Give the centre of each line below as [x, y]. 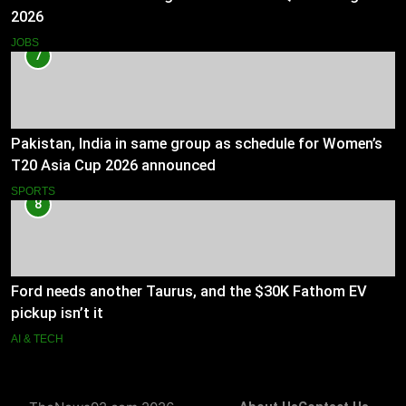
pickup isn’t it [57, 314]
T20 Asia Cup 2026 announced [113, 165]
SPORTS [33, 191]
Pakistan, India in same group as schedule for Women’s [197, 143]
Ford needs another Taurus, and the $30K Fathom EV [189, 292]
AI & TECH [37, 339]
